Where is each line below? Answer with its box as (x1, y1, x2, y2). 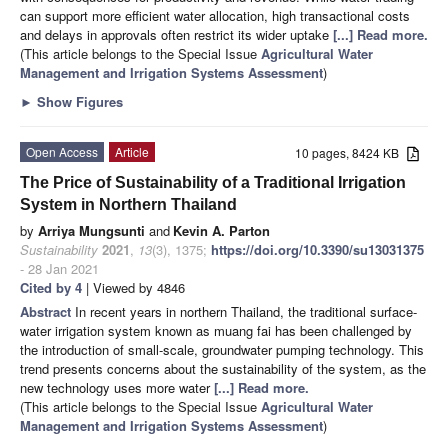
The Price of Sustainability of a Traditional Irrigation (20, 173, 406, 191)
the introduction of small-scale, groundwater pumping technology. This (20, 339, 424, 359)
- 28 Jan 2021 (20, 258, 99, 278)
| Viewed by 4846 (82, 277, 185, 297)
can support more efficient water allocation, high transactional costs (20, 5, 410, 25)
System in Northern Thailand (20, 195, 237, 213)
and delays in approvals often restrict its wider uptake (20, 24, 333, 44)
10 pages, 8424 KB (295, 143, 408, 161)
